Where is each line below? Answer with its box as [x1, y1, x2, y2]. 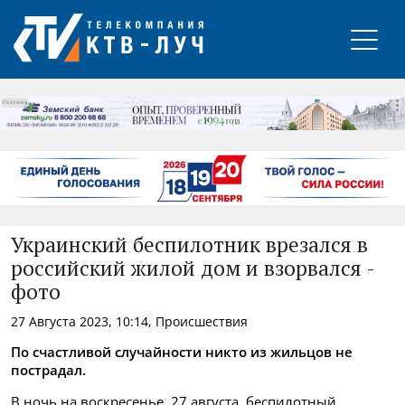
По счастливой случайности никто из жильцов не [11, 342, 353, 361]
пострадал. [11, 360, 86, 379]
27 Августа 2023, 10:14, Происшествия [11, 312, 248, 330]
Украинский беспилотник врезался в [11, 235, 368, 257]
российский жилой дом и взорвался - [11, 259, 374, 280]
